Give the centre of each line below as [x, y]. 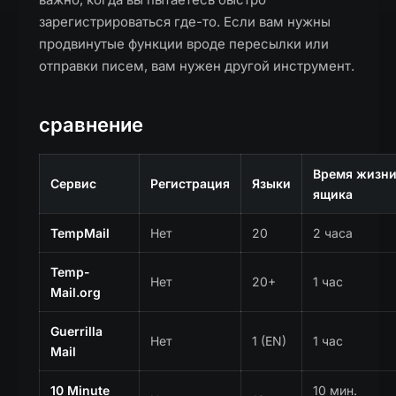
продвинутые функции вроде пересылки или [184, 44]
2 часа [333, 233]
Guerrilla [76, 331]
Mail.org [76, 292]
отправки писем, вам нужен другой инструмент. [197, 66]
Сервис [73, 183]
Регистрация [190, 183]
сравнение [91, 125]
